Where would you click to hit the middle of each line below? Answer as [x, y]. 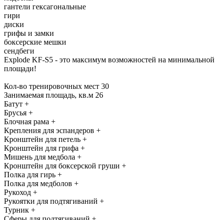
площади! [20, 68]
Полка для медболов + [41, 183]
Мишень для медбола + [43, 157]
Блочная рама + [30, 121]
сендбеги [19, 51]
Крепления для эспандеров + [52, 130]
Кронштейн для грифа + [44, 148]
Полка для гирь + [33, 174]
